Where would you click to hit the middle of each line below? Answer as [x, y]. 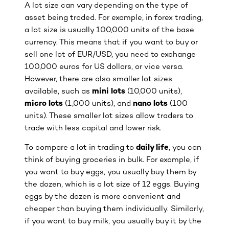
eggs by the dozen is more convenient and [102, 197]
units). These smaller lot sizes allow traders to [109, 116]
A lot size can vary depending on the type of [106, 5]
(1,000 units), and [98, 104]
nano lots [150, 104]
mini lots [109, 91]
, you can [185, 148]
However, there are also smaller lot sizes [98, 79]
